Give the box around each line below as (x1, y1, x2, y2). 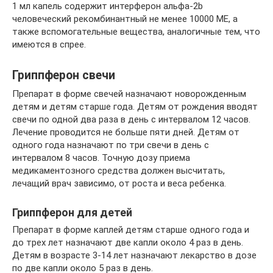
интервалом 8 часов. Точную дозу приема (12, 152, 190, 163)
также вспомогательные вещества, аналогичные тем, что (12, 26, 260, 37)
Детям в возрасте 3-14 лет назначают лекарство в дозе (12, 250, 257, 261)
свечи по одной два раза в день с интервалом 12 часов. (12, 114, 250, 125)
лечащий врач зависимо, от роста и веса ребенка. (12, 178, 226, 189)
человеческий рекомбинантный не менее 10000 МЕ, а (12, 13, 238, 24)
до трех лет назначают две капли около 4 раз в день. (12, 237, 243, 248)
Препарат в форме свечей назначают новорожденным (12, 88, 246, 99)
